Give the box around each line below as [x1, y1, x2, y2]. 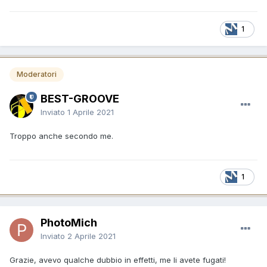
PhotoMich [41, 216, 97, 229]
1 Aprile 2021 [67, 107, 114, 117]
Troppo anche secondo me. [10, 131, 113, 141]
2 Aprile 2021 [67, 231, 116, 241]
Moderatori [17, 70, 57, 79]
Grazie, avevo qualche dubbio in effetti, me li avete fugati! [10, 254, 228, 265]
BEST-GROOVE [41, 92, 119, 105]
